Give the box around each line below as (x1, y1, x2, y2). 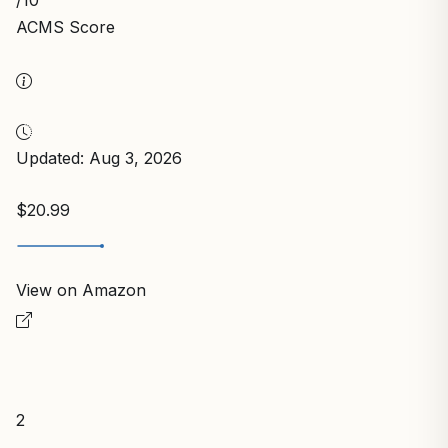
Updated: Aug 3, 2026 (16, 148, 182, 169)
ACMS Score (16, 17, 115, 38)
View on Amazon (16, 280, 146, 301)
